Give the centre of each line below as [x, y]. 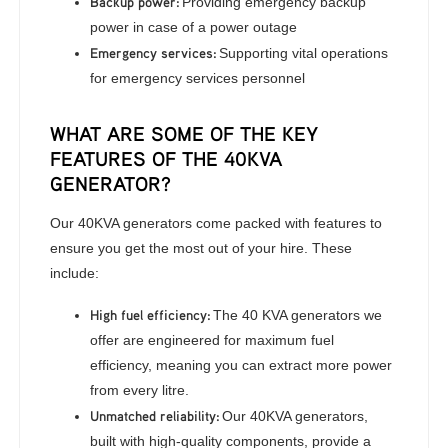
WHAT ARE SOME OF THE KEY [184, 133]
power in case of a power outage [194, 27]
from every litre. [140, 390]
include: [75, 273]
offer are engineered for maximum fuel [212, 340]
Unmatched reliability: [156, 415]
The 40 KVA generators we [298, 315]
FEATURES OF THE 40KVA [166, 158]
